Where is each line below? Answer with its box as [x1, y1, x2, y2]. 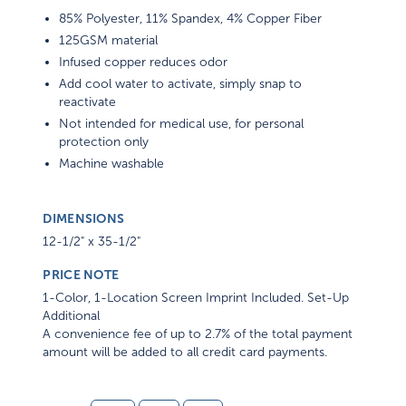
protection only [59, 135, 150, 150]
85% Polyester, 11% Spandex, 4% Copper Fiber [59, 12, 323, 26]
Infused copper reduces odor [59, 55, 228, 70]
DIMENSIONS [43, 211, 125, 227]
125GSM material [59, 34, 159, 48]
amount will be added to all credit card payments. [43, 345, 328, 360]
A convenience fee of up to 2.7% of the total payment [43, 327, 353, 342]
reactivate [59, 95, 117, 110]
